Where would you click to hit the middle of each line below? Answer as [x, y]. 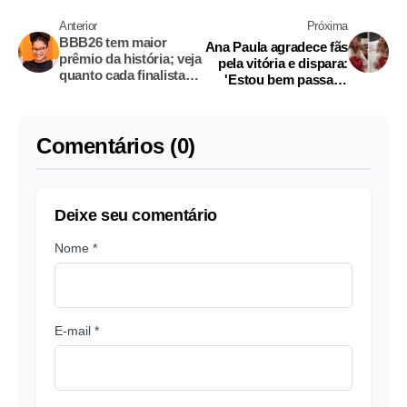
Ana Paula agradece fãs [276, 46]
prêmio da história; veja [130, 58]
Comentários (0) [116, 145]
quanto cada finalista [122, 74]
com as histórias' [296, 95]
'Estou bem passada [286, 79]
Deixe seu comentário [136, 215]
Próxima [327, 25]
